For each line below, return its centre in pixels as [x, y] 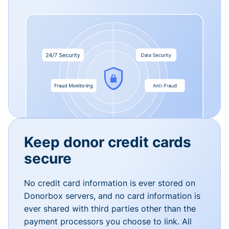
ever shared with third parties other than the [110, 208]
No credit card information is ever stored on [110, 183]
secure [48, 158]
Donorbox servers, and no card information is [112, 196]
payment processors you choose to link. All [108, 221]
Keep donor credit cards [108, 142]
